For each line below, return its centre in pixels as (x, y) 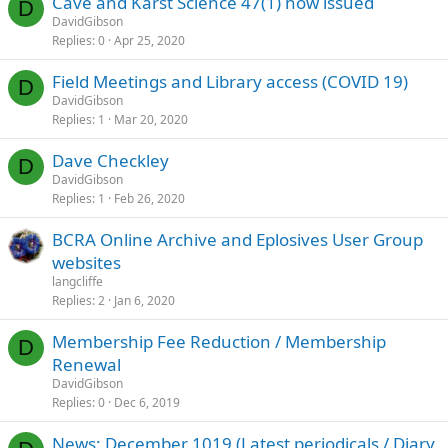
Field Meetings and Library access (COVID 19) (230, 81)
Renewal (86, 364)
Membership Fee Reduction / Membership (219, 341)
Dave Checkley (110, 160)
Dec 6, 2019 (147, 402)
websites (86, 262)
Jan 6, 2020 (144, 300)
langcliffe (77, 281)
